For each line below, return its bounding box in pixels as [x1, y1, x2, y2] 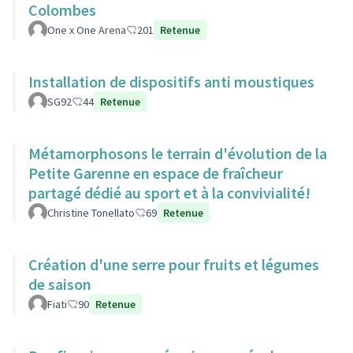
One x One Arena [47, 23, 126, 37]
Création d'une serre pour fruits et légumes [28, 255, 319, 274]
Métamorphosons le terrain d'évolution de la [28, 143, 327, 163]
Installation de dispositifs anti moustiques [28, 72, 314, 91]
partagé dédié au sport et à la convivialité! [28, 183, 310, 203]
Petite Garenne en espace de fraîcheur [28, 163, 283, 183]
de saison [28, 274, 91, 294]
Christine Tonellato [47, 206, 135, 220]
